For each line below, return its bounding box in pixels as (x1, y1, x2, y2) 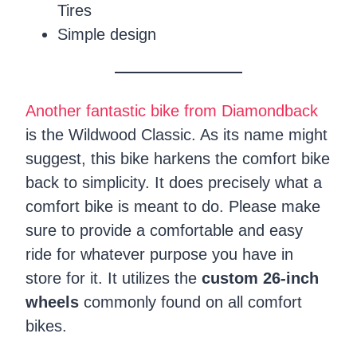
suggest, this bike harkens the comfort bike (25, 149, 330, 167)
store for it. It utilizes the (25, 269, 202, 287)
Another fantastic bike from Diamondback (25, 101, 318, 120)
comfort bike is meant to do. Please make (25, 197, 320, 215)
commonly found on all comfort (79, 292, 302, 311)
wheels (25, 292, 79, 311)
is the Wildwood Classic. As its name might (25, 125, 328, 143)
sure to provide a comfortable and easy (25, 221, 303, 239)
